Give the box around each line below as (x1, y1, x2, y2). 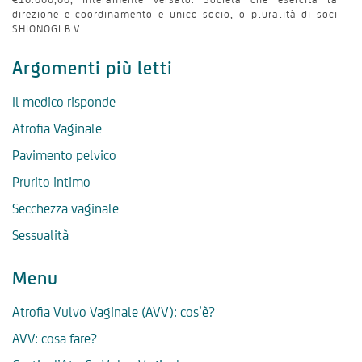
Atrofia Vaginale (12, 120, 102, 137)
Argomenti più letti (12, 57, 173, 78)
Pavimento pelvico (12, 146, 116, 163)
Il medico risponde (12, 93, 116, 110)
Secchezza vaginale (12, 200, 119, 217)
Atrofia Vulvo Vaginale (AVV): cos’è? (12, 303, 215, 320)
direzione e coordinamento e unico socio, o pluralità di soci (12, 7, 338, 20)
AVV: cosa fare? (12, 330, 97, 347)
